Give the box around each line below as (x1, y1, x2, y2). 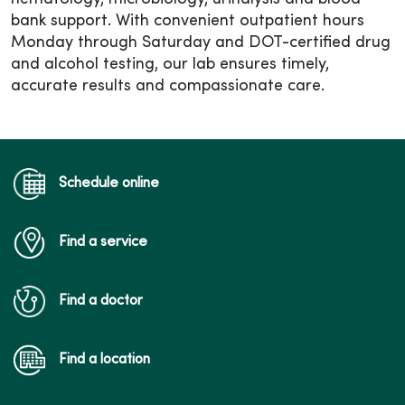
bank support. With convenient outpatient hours (11, 14, 364, 30)
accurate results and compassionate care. (11, 79, 325, 95)
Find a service (59, 235, 147, 250)
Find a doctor (59, 294, 143, 309)
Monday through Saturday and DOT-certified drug (11, 35, 391, 52)
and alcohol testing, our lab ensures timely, (11, 57, 329, 73)
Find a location (59, 353, 150, 368)
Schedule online (59, 176, 159, 192)
